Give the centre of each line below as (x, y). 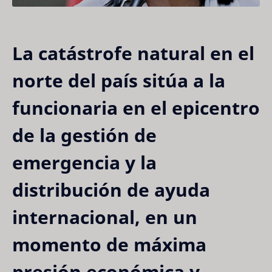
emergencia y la (84, 162)
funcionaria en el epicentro (136, 107)
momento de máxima (109, 244)
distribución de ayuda (111, 189)
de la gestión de (84, 135)
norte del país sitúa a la (119, 80)
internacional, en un (105, 217)
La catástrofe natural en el (133, 53)
